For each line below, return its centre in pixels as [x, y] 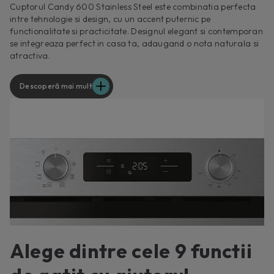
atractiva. [30, 55]
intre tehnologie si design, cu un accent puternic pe [110, 19]
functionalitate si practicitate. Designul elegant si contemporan [136, 31]
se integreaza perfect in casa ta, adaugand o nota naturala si [135, 43]
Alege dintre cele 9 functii [131, 250]
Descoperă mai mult [56, 86]
